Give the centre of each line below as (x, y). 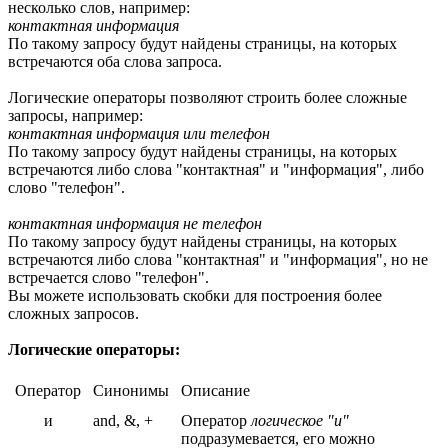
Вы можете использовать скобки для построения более (195, 295)
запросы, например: (75, 115)
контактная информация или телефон (139, 133)
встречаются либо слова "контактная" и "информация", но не (218, 259)
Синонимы (131, 390)
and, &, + (123, 420)
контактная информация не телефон (135, 223)
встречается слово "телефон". (108, 277)
